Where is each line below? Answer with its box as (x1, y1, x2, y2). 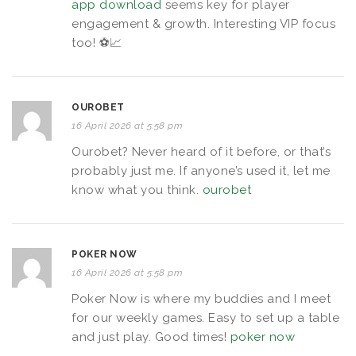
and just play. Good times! (72, 329, 230, 344)
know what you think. (72, 182, 203, 197)
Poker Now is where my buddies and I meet (72, 291, 331, 306)
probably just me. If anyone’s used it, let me (72, 163, 331, 178)
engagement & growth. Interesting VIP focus (72, 16, 335, 31)
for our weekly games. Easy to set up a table (72, 310, 339, 325)
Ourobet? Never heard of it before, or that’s (72, 144, 331, 159)
